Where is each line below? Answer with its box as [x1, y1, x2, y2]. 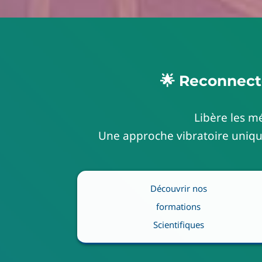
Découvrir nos [150, 182, 207, 195]
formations [156, 201, 201, 213]
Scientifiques [153, 219, 204, 231]
